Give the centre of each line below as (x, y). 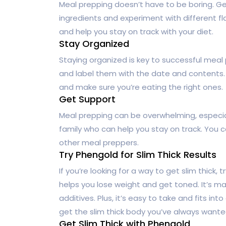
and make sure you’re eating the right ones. (141, 87)
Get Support (87, 99)
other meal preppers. (99, 142)
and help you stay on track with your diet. (136, 31)
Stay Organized (94, 43)
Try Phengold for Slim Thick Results (138, 154)
